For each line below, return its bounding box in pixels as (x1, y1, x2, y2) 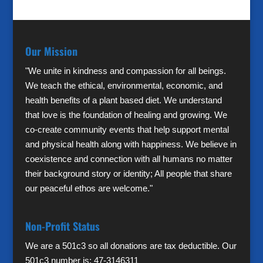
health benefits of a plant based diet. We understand (25, 95, 222, 106)
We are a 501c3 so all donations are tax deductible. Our (25, 241, 237, 251)
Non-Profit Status (25, 218, 100, 234)
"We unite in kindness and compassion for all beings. (25, 66, 226, 76)
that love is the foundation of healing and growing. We (25, 110, 227, 120)
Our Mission (25, 43, 77, 59)
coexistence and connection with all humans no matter (25, 154, 232, 164)
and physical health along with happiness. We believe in (25, 139, 237, 150)
